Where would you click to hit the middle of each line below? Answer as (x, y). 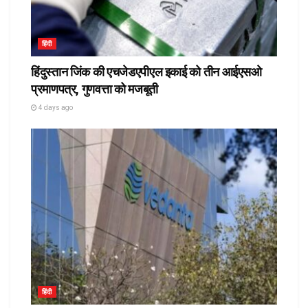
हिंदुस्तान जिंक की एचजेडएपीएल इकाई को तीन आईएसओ (146, 72)
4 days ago (55, 108)
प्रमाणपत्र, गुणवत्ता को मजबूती (95, 89)
